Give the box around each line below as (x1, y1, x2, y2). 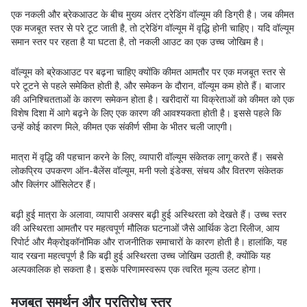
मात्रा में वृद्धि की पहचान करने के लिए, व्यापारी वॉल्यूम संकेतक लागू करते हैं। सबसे (11, 151, 283, 164)
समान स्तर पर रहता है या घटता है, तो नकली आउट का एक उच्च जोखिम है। (11, 36, 267, 49)
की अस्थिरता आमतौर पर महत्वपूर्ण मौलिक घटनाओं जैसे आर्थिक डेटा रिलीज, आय (11, 222, 280, 235)
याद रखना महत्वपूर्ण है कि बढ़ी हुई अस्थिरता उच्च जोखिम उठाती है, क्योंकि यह (11, 249, 271, 262)
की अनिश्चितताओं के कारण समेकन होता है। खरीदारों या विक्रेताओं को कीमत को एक (11, 93, 294, 106)
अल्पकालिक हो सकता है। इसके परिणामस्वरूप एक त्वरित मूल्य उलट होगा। (11, 263, 265, 276)
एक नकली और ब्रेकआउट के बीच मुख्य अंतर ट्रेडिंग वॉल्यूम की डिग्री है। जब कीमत (11, 8, 294, 21)
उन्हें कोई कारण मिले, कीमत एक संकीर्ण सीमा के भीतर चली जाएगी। (11, 121, 236, 134)
